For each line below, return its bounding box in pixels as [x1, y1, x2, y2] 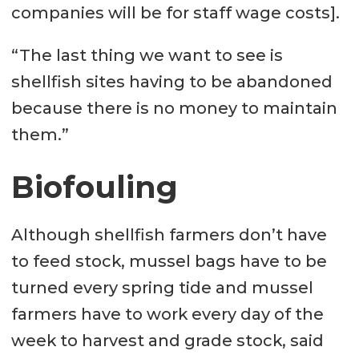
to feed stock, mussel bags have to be [10, 251, 327, 271]
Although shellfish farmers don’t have [10, 224, 327, 244]
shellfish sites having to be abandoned [10, 72, 333, 92]
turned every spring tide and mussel [10, 277, 313, 297]
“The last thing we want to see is [10, 46, 283, 66]
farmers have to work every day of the [10, 304, 324, 324]
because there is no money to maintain [10, 99, 337, 119]
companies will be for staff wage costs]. [10, 3, 340, 23]
